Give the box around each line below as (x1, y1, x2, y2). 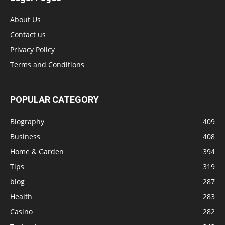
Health (10, 192, 32, 202)
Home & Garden (10, 147, 64, 157)
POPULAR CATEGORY (10, 94, 99, 105)
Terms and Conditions (10, 60, 84, 70)
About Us (10, 15, 41, 25)
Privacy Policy (10, 45, 55, 55)
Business (10, 132, 40, 142)
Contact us (10, 30, 46, 40)
